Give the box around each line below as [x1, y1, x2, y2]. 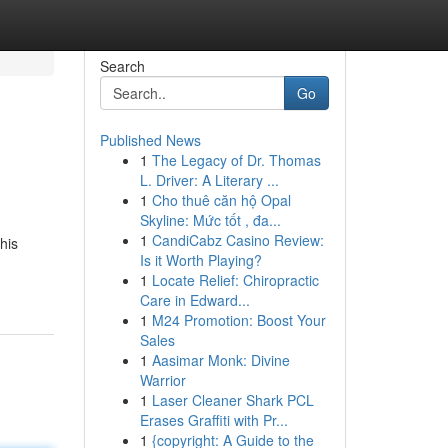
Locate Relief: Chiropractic [151, 270, 319, 290]
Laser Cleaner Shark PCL [151, 390, 314, 410]
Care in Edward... [139, 290, 250, 310]
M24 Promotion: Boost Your [151, 310, 326, 330]
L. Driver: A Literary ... [139, 170, 279, 190]
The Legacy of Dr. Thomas [151, 150, 321, 170]
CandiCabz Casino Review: [151, 230, 324, 250]
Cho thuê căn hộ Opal [151, 190, 291, 210]
